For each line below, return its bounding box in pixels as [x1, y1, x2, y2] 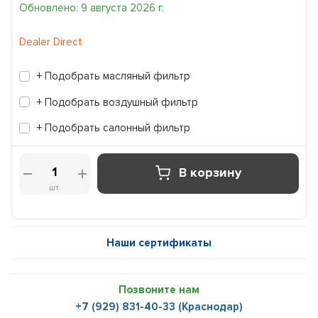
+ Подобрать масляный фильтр [37, 70, 191, 82]
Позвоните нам [118, 283, 199, 296]
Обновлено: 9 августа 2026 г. [19, 1, 165, 14]
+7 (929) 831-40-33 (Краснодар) [75, 300, 243, 313]
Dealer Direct [19, 35, 83, 48]
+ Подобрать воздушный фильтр [37, 95, 199, 109]
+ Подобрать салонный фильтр [37, 121, 191, 134]
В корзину [179, 165, 242, 181]
